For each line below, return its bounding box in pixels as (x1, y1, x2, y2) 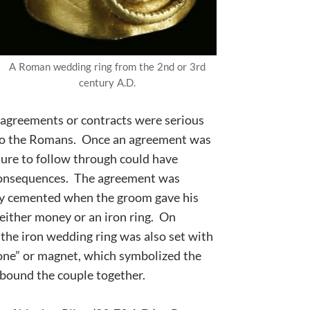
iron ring (104, 209, 151, 225)
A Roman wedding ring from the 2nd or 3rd (8, 60, 206, 73)
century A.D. (78, 76, 136, 89)
